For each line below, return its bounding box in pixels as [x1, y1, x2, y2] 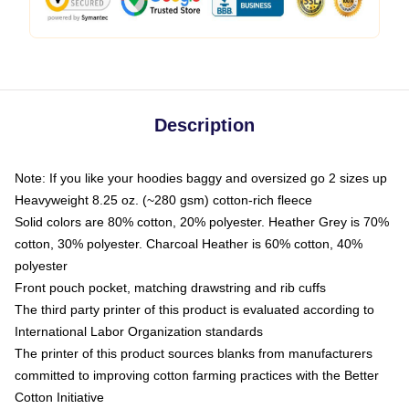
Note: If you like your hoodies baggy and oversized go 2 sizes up [15, 171, 387, 185]
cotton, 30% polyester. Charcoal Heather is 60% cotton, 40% [15, 236, 362, 251]
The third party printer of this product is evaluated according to [15, 302, 374, 317]
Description [154, 115, 255, 135]
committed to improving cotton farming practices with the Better [15, 368, 379, 383]
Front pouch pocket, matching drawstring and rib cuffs [15, 280, 326, 295]
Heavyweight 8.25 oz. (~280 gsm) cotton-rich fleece [15, 193, 312, 207]
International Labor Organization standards [15, 324, 263, 339]
